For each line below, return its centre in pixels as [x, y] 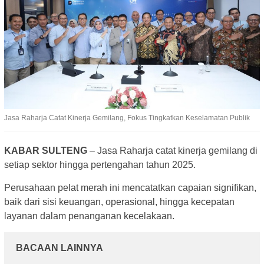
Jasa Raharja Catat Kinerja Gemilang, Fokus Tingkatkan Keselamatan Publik [127, 118]
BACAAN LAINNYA [60, 247]
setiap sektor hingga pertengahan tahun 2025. [100, 164]
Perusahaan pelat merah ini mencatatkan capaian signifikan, [130, 187]
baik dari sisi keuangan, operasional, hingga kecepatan [119, 202]
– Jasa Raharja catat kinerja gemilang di [172, 150]
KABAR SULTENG [46, 150]
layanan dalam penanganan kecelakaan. [89, 216]
